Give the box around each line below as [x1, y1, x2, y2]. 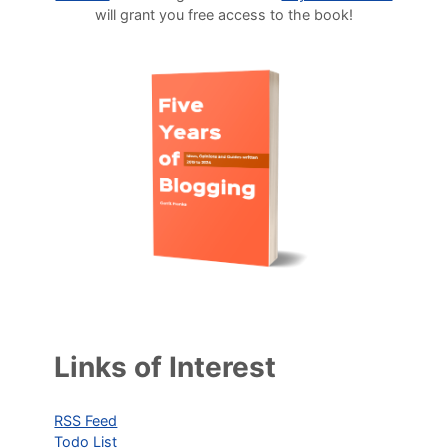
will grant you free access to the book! [95, 5, 353, 23]
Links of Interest [54, 350, 277, 385]
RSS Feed [54, 412, 118, 430]
